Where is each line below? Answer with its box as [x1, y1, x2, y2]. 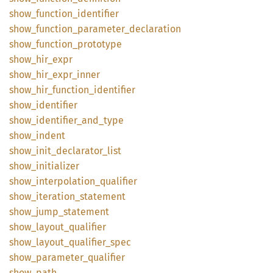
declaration [129, 23, 181, 35]
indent [36, 130, 65, 141]
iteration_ [36, 191, 80, 202]
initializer [36, 160, 79, 172]
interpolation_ [36, 175, 100, 187]
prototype [77, 38, 122, 50]
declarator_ [56, 145, 107, 157]
